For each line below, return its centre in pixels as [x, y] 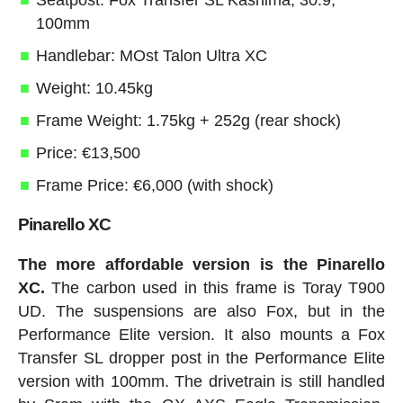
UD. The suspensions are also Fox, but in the [201, 312]
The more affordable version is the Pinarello [201, 265]
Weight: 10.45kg [94, 89]
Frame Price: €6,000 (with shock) [154, 186]
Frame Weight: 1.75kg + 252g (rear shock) [188, 121]
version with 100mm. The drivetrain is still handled [201, 382]
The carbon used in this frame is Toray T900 [215, 288]
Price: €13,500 [88, 153]
